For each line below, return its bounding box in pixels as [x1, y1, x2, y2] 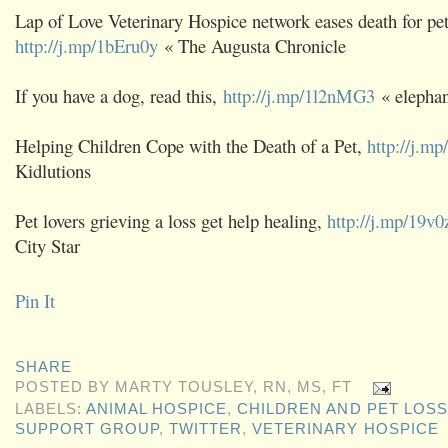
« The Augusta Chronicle [158, 32, 346, 58]
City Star [15, 232, 80, 258]
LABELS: [15, 400, 87, 417]
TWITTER [169, 420, 243, 437]
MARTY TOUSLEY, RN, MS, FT [115, 379, 353, 396]
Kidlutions [15, 157, 91, 183]
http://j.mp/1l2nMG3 [223, 82, 375, 108]
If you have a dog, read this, [15, 82, 223, 108]
